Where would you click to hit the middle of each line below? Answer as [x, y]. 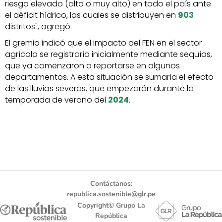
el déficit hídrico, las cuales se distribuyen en [91, 15]
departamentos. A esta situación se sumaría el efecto [109, 77]
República [111, 216]
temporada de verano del [56, 100]
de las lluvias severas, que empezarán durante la [99, 89]
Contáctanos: [111, 184]
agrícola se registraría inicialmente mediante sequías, [109, 55]
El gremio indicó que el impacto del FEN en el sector [103, 43]
